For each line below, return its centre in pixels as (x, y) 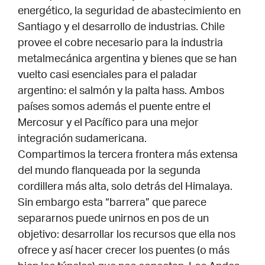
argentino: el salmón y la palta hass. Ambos (121, 92)
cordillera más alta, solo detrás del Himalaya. (125, 188)
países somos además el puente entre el (114, 108)
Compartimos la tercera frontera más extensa (128, 156)
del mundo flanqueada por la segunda (109, 172)
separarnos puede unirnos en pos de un (113, 220)
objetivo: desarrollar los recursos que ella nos (127, 236)
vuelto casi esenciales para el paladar (108, 76)
